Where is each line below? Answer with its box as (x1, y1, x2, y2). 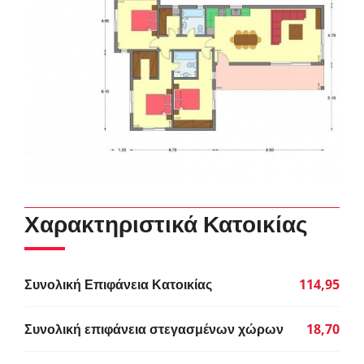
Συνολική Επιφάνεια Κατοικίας (24, 275, 212, 293)
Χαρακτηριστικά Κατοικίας (24, 208, 308, 240)
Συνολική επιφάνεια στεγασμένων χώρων (24, 319, 284, 338)
